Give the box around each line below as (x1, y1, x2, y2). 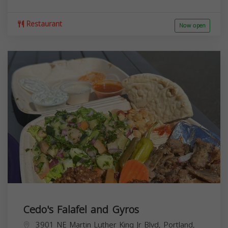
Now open (179, 20, 206, 31)
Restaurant (24, 17, 62, 31)
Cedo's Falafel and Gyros (23, 199, 139, 219)
